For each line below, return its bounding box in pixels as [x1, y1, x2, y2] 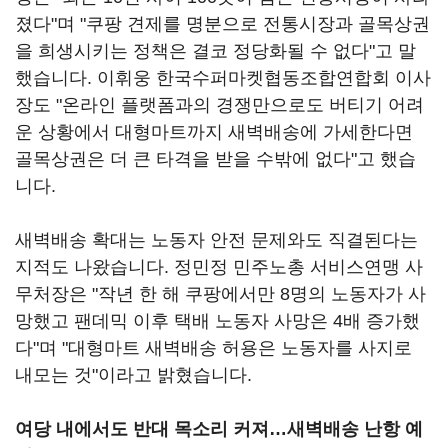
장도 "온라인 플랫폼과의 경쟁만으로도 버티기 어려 [15, 95, 424, 115]
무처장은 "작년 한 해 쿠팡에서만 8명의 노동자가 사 [15, 284, 426, 304]
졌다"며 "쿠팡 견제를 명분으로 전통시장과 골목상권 [15, 14, 430, 34]
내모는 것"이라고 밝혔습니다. [15, 365, 252, 385]
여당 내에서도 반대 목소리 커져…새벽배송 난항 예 [15, 419, 423, 439]
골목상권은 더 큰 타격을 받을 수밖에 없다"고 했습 [15, 149, 416, 169]
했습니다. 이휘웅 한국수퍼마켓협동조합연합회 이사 [15, 68, 431, 88]
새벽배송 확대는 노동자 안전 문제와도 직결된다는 [15, 230, 418, 250]
